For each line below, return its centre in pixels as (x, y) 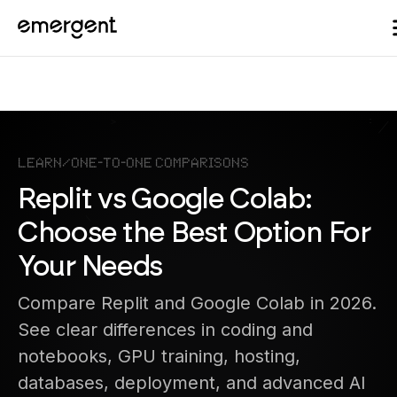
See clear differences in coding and (165, 329)
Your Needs (90, 265)
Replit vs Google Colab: (165, 198)
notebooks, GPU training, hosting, (159, 356)
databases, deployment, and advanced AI (192, 382)
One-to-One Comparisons (160, 163)
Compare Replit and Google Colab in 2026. (197, 303)
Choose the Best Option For (194, 232)
